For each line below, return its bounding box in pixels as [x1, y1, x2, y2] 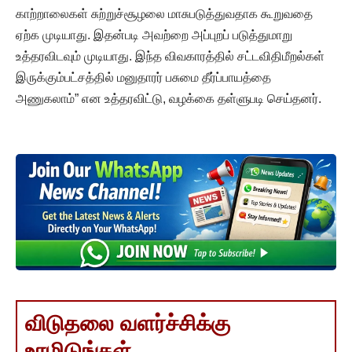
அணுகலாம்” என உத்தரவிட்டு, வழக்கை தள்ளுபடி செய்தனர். [16, 91, 321, 105]
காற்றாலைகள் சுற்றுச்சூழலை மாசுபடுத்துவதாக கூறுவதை [16, 6, 313, 20]
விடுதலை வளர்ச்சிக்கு [25, 311, 230, 336]
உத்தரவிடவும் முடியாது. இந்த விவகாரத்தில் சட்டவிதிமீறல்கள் [16, 49, 324, 63]
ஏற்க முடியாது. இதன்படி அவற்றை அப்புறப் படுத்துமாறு [16, 27, 292, 42]
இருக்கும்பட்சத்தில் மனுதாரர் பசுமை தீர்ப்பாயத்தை [16, 70, 271, 84]
